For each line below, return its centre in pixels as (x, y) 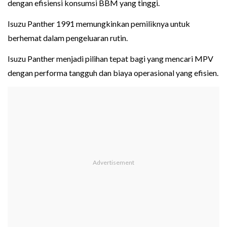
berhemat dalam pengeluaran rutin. (68, 38)
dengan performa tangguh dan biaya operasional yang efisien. (113, 73)
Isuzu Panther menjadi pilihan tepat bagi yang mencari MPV (110, 59)
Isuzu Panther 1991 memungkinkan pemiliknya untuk (99, 24)
